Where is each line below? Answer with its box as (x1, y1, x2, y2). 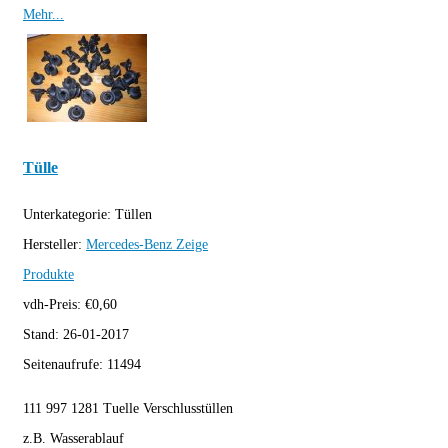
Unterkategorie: (23, 206, 115, 222)
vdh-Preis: (23, 296, 85, 312)
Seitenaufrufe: (23, 356, 107, 372)
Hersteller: (23, 236, 86, 252)
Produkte (23, 266, 74, 282)
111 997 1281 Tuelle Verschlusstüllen (23, 400, 233, 416)
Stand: (23, 326, 63, 342)
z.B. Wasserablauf (23, 430, 124, 446)
